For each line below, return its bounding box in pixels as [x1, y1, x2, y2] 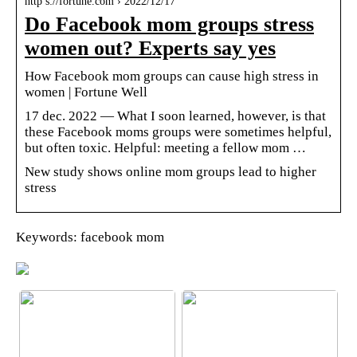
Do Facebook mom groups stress [25, 12, 314, 36]
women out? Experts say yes [25, 36, 276, 60]
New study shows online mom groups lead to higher [25, 163, 316, 179]
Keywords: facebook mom [16, 229, 164, 245]
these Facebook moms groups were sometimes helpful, [25, 124, 331, 139]
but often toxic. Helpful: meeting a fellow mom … [25, 139, 306, 155]
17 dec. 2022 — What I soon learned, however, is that [25, 108, 326, 124]
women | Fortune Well [25, 84, 147, 100]
